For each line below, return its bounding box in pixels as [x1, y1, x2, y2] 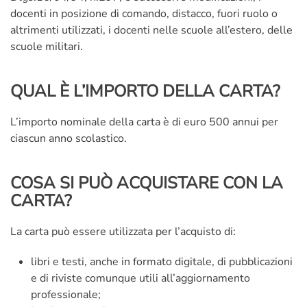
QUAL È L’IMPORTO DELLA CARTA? [10, 80, 280, 102]
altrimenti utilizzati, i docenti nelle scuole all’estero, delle [10, 23, 293, 38]
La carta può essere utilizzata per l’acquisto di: [10, 224, 236, 239]
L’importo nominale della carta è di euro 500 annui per [10, 114, 278, 130]
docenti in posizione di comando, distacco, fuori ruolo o [10, 6, 278, 21]
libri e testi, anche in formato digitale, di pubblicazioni [31, 254, 293, 269]
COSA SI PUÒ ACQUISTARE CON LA [10, 172, 283, 194]
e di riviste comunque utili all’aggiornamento [31, 271, 250, 286]
